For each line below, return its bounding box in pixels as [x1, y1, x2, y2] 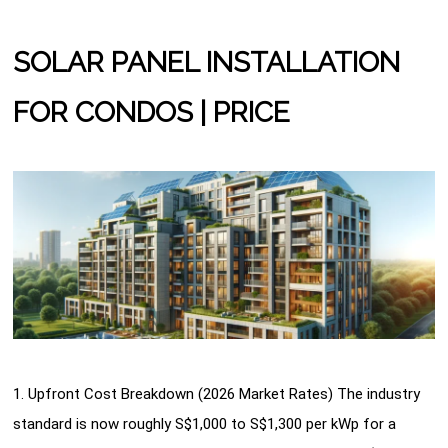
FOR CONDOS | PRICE [13, 96, 291, 130]
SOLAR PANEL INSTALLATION [13, 46, 401, 80]
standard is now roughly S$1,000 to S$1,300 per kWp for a [13, 414, 397, 433]
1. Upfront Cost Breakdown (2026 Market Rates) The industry [13, 384, 421, 403]
